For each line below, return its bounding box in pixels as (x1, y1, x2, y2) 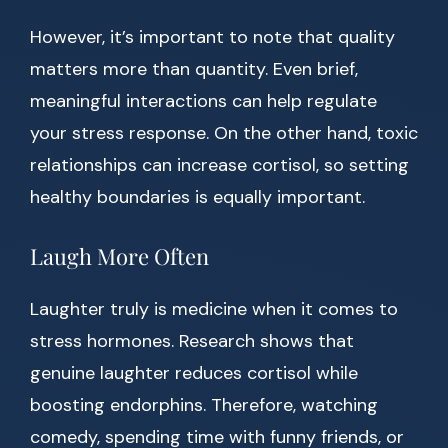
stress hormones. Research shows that (30, 329, 354, 354)
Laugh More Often (30, 241, 209, 272)
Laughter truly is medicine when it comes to (30, 297, 398, 322)
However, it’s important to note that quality (30, 25, 395, 50)
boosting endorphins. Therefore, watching (30, 393, 378, 418)
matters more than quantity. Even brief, (30, 57, 358, 82)
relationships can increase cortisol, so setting (30, 153, 409, 178)
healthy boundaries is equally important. (30, 185, 365, 210)
